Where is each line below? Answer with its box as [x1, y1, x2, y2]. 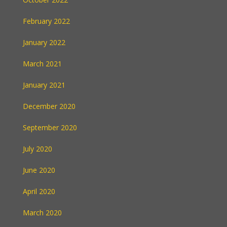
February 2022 [23, 16, 70, 26]
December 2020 [23, 101, 75, 111]
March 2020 [23, 208, 62, 217]
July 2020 [23, 144, 52, 154]
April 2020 [23, 186, 55, 196]
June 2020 [23, 165, 55, 175]
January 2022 [23, 37, 65, 47]
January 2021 [23, 80, 65, 90]
